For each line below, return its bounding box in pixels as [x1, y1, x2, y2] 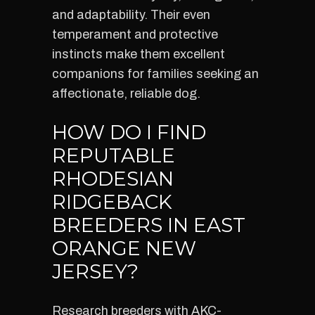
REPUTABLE [52, 143, 175, 167]
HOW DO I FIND [52, 120, 206, 144]
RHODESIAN [52, 167, 174, 191]
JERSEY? [52, 259, 139, 283]
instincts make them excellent [52, 47, 225, 61]
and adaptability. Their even [52, 8, 210, 22]
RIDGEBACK [52, 190, 172, 214]
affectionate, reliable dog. [52, 86, 200, 101]
